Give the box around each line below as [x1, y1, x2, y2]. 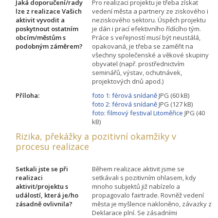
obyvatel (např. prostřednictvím [92, 59, 184, 68]
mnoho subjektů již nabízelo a [92, 182, 180, 191]
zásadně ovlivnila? [16, 199, 73, 208]
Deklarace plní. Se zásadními [92, 208, 177, 217]
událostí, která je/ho [16, 190, 78, 200]
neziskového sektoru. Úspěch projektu [92, 15, 206, 24]
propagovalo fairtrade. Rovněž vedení [92, 190, 204, 200]
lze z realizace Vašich [16, 6, 82, 16]
